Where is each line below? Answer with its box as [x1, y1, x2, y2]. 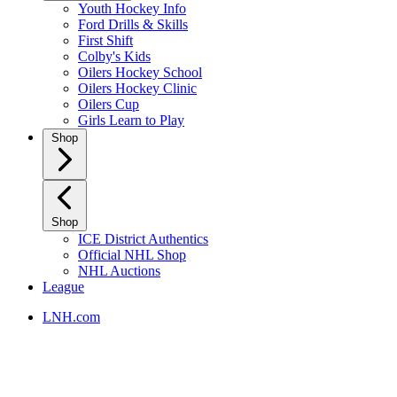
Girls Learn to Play [78, 113, 184, 128]
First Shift [78, 33, 133, 48]
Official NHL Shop [78, 247, 186, 262]
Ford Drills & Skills [78, 17, 188, 32]
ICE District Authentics [78, 231, 208, 246]
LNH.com [43, 309, 100, 324]
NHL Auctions [78, 263, 160, 278]
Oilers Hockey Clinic [78, 81, 197, 96]
